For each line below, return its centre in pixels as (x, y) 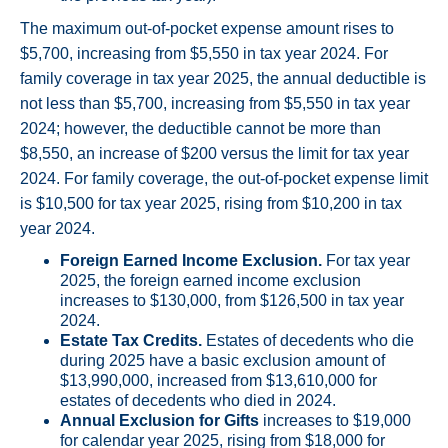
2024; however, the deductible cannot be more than (200, 129)
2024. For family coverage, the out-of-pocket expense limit (224, 179)
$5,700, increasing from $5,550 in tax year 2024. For (204, 54)
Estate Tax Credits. (131, 341)
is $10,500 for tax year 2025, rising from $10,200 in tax (211, 204)
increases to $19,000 (335, 421)
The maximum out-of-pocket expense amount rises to (207, 29)
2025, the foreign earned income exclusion (210, 281)
